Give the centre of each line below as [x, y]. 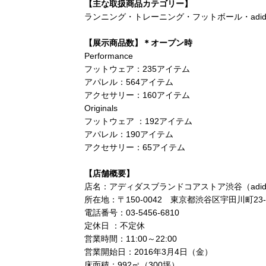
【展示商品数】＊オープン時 [138, 43]
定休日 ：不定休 [115, 226]
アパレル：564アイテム [129, 82]
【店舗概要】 [109, 173]
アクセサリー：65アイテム [135, 147]
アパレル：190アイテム [129, 134]
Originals [101, 108]
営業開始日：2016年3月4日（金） [148, 252]
